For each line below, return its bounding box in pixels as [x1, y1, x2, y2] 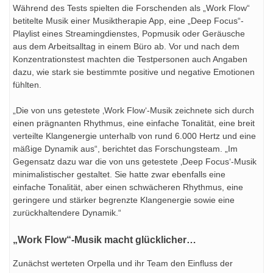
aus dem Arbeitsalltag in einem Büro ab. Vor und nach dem [13, 41, 239, 52]
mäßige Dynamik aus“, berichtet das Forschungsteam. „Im [13, 144, 238, 154]
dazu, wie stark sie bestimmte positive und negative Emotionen [13, 67, 255, 77]
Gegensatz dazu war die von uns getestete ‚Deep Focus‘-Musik [13, 157, 257, 167]
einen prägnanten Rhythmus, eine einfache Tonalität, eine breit [13, 118, 255, 129]
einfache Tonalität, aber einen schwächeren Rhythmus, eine [13, 182, 243, 193]
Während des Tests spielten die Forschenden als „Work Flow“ [13, 3, 250, 13]
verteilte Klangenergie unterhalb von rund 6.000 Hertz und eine [13, 131, 256, 141]
